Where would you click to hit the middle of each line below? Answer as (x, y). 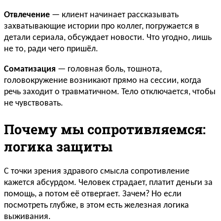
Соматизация (30, 70)
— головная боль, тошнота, (109, 70)
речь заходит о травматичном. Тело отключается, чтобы (110, 92)
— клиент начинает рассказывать (114, 15)
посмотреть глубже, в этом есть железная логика (96, 205)
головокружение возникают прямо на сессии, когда (103, 81)
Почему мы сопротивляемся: (105, 129)
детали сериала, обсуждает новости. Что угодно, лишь (108, 38)
